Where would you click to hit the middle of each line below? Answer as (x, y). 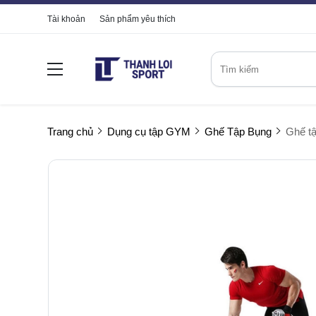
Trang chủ (70, 132)
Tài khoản (66, 19)
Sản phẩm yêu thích (138, 19)
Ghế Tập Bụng (238, 132)
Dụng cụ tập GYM (149, 132)
